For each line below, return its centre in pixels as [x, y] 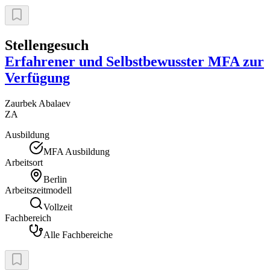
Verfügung [37, 78]
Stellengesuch [47, 46]
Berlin [55, 180]
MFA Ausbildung [77, 152]
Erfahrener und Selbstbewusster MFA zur [134, 62]
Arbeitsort [24, 163]
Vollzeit [58, 207]
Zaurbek [21, 104]
